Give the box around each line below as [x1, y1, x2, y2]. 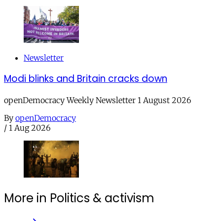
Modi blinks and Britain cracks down [4, 72, 167, 86]
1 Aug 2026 [9, 123, 51, 133]
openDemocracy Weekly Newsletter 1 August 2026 [4, 95, 191, 106]
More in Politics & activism [4, 189, 154, 206]
